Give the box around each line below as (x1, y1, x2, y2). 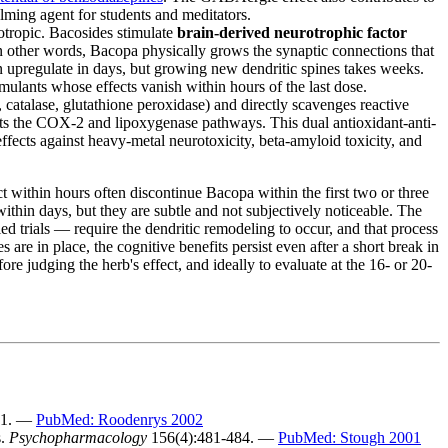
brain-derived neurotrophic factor (177, 23, 407, 41)
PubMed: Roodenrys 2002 (36, 410, 203, 428)
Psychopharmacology (9, 428, 147, 446)
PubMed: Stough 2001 (278, 428, 421, 446)
